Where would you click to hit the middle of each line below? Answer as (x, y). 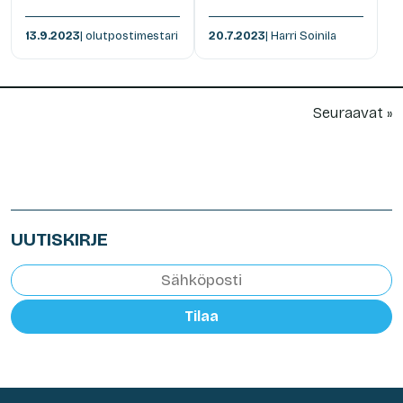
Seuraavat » (353, 112)
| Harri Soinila (301, 36)
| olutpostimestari (129, 36)
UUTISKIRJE (59, 239)
